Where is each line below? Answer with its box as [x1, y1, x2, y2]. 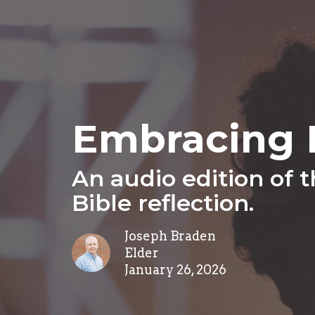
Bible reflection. [72, 188, 254, 217]
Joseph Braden [124, 228, 216, 243]
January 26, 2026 [124, 262, 226, 277]
